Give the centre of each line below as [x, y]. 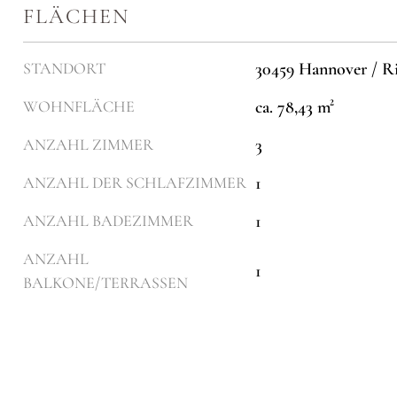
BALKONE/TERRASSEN [105, 283]
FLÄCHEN [76, 17]
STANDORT [64, 69]
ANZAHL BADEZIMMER [108, 221]
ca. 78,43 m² [295, 107]
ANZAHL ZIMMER [88, 145]
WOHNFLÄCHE [79, 107]
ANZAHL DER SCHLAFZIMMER [135, 183]
